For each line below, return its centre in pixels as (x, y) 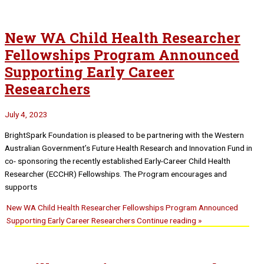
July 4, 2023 (26, 114)
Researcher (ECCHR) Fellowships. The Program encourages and (116, 174)
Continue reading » (169, 221)
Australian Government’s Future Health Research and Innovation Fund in (128, 148)
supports (21, 187)
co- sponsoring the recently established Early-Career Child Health (118, 161)
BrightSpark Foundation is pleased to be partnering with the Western (124, 135)
